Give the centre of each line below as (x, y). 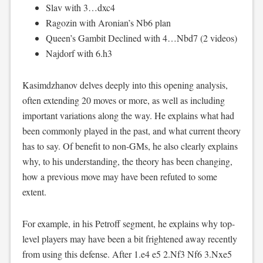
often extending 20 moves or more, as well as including (123, 100)
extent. (34, 191)
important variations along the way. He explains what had (128, 115)
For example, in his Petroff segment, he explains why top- (128, 223)
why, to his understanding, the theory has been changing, (127, 161)
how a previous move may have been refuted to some (119, 176)
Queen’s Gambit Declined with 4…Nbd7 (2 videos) (141, 38)
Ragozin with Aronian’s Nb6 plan (108, 22)
